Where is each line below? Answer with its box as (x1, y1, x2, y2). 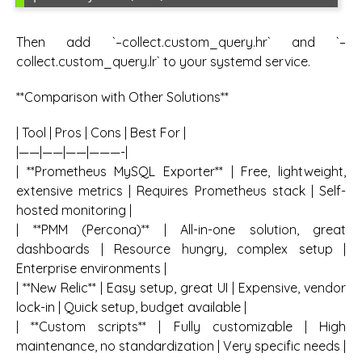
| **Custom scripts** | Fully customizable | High (16, 318, 346, 335)
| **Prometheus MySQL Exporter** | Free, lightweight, (16, 163, 346, 180)
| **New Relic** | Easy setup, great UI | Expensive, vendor (16, 280, 346, 297)
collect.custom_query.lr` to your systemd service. (16, 53, 310, 69)
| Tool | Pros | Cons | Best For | (16, 124, 186, 141)
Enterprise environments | (16, 260, 166, 277)
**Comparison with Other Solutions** (16, 89, 229, 106)
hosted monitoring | (16, 202, 132, 219)
